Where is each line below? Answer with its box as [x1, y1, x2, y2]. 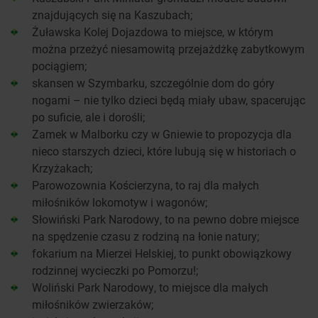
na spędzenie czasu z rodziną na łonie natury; [32, 229, 259, 244]
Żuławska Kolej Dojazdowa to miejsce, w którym [32, 24, 273, 40]
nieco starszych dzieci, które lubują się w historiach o [32, 143, 296, 159]
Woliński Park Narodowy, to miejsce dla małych [32, 280, 268, 295]
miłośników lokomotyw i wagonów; [32, 194, 207, 210]
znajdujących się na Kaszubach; [32, 7, 192, 23]
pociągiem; [32, 58, 87, 74]
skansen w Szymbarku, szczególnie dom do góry [32, 75, 275, 91]
